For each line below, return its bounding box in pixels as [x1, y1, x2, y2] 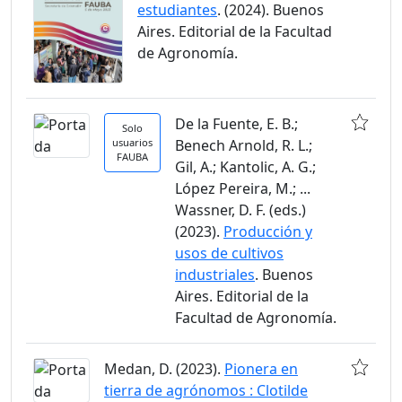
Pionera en [224, 358, 298, 379]
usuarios [112, 135, 153, 149]
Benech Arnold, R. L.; [175, 135, 312, 155]
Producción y [223, 221, 312, 241]
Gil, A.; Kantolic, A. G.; [175, 156, 316, 177]
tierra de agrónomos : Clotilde [104, 380, 308, 400]
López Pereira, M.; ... [175, 178, 310, 198]
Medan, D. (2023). [104, 358, 224, 379]
